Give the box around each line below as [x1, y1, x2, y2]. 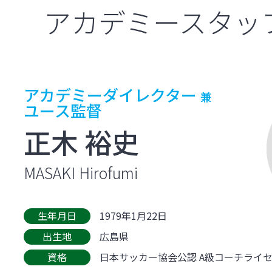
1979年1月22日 [100, 208, 168, 223]
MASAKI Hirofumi [24, 161, 138, 183]
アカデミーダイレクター [24, 87, 201, 105]
